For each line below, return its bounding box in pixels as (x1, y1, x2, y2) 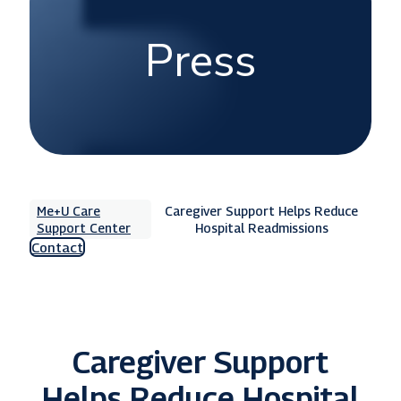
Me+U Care (37, 203, 100, 218)
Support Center (37, 220, 131, 235)
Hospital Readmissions (194, 220, 328, 235)
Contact (31, 239, 83, 255)
